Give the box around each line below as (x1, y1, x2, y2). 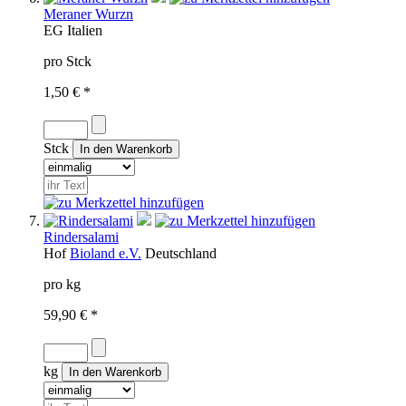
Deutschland (145, 245, 217, 261)
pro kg (43, 275, 81, 292)
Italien (67, 22, 102, 38)
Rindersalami (43, 228, 119, 245)
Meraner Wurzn (43, 5, 133, 22)
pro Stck (43, 53, 92, 69)
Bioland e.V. (70, 245, 141, 261)
